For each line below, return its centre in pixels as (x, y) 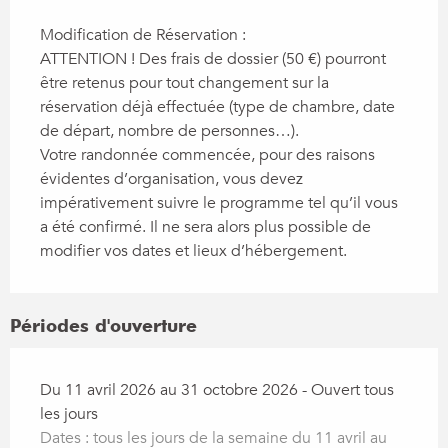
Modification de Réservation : (143, 35)
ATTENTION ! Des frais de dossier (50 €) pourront (213, 59)
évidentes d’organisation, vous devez (171, 179)
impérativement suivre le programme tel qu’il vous (219, 203)
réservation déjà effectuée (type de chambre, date (217, 107)
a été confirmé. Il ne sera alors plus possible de (205, 227)
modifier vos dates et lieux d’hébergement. (193, 251)
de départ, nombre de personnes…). (169, 131)
